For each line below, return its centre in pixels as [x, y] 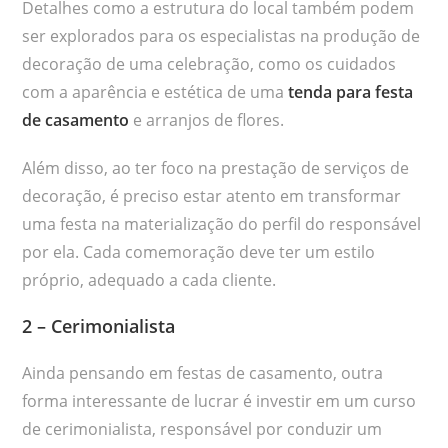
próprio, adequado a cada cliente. [149, 279]
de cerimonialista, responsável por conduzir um [202, 428]
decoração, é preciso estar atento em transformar [212, 195]
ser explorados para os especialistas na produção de [221, 35]
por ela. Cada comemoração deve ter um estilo [199, 251]
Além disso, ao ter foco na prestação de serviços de [216, 167]
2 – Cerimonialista [99, 325]
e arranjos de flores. [207, 119]
